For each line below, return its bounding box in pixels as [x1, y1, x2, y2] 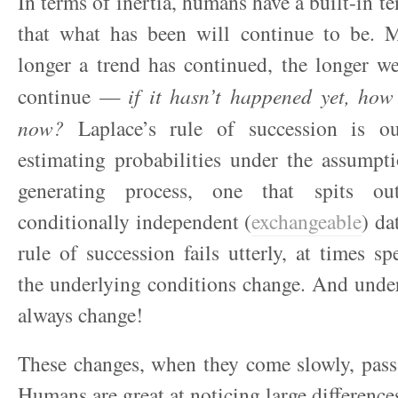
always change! [18, 300, 143, 329]
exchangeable [251, 207, 362, 235]
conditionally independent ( [18, 207, 251, 235]
